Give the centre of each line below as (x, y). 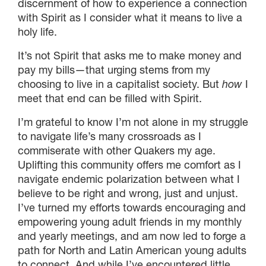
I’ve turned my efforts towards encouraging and (132, 207)
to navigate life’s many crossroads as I (110, 136)
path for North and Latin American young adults (132, 250)
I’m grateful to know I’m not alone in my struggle (133, 122)
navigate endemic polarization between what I (129, 179)
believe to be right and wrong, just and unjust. (128, 193)
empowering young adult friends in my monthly (130, 221)
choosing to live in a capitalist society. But (120, 84)
